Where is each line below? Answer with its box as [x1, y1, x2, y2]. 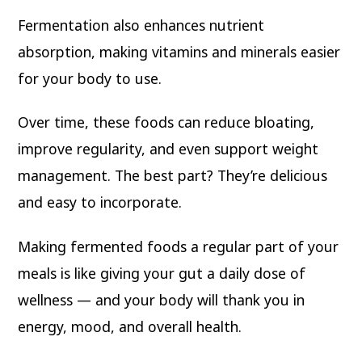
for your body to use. [18, 68, 162, 88]
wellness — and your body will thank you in [18, 290, 305, 310]
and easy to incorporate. [18, 192, 183, 213]
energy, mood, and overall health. [18, 317, 242, 337]
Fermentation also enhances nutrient [18, 15, 265, 35]
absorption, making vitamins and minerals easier [18, 41, 341, 61]
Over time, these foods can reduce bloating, [18, 112, 315, 133]
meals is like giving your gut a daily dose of [18, 263, 306, 284]
